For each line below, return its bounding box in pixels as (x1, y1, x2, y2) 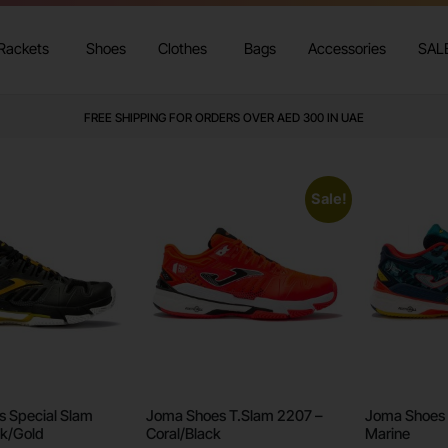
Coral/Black (145, 424, 221, 444)
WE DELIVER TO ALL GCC (156, 110, 292, 126)
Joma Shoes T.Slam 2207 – (145, 406, 323, 426)
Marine (365, 424, 411, 444)
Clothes (157, 39, 207, 59)
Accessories (307, 39, 386, 59)
